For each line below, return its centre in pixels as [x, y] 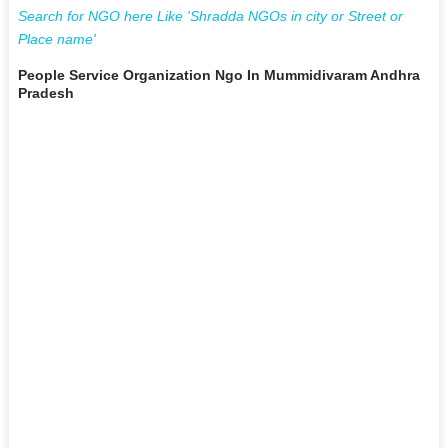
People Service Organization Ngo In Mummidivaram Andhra [218, 74]
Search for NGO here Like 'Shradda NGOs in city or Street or [210, 15]
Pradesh [45, 92]
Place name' [56, 38]
